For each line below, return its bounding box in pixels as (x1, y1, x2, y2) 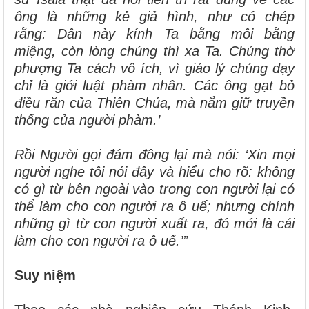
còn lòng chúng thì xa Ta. (61, 43, 229, 59)
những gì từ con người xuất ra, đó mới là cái (14, 215, 295, 231)
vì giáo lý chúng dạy (168, 60, 295, 76)
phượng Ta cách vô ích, (14, 60, 169, 76)
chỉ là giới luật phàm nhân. (14, 77, 194, 93)
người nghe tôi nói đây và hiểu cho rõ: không (14, 163, 295, 179)
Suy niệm (14, 267, 76, 283)
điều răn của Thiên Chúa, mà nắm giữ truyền (14, 94, 295, 110)
